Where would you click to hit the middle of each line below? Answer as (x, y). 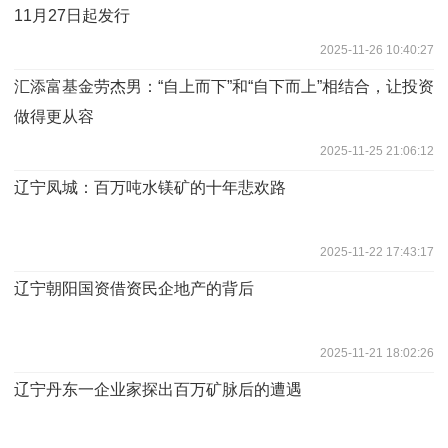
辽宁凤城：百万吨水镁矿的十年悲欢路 (150, 187)
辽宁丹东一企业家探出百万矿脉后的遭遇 (158, 389)
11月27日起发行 (72, 15)
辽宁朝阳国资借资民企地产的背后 (134, 288)
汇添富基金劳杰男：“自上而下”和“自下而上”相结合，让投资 (224, 86)
